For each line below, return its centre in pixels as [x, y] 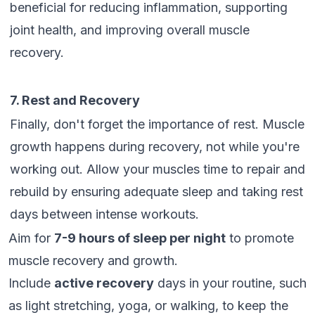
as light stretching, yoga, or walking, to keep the [148, 306]
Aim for [31, 238]
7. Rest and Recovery [75, 100]
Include [31, 283]
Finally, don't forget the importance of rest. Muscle [157, 124]
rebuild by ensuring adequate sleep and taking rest [156, 192]
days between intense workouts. [104, 214]
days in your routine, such [230, 283]
